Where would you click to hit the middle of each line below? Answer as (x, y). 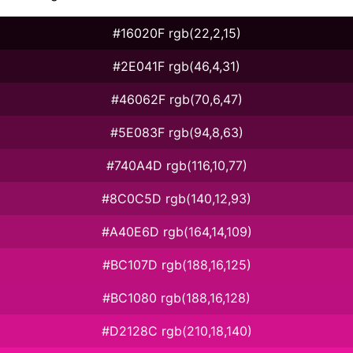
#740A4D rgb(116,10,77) (176, 165)
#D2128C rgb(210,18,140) (176, 331)
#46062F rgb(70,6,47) (176, 99)
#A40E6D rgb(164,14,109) (176, 231)
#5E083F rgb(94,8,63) (176, 132)
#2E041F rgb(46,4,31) (176, 66)
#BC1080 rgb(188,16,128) (176, 297)
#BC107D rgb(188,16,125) (176, 264)
